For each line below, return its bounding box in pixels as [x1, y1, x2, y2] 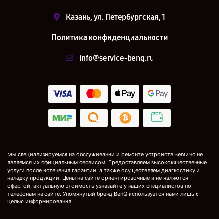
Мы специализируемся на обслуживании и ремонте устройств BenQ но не [7, 151, 203, 158]
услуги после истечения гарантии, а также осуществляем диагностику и [7, 167, 200, 174]
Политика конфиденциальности [51, 33, 168, 42]
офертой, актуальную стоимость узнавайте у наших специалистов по [7, 182, 191, 190]
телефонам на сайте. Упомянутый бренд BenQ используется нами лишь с [7, 190, 198, 197]
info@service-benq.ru [79, 53, 154, 63]
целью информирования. [7, 198, 73, 205]
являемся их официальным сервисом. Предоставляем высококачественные [7, 159, 207, 166]
